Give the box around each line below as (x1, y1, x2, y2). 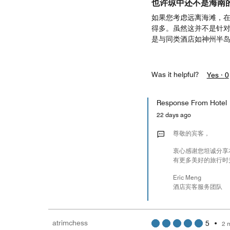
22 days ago (156, 111, 196, 119)
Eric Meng (172, 174, 201, 181)
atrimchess (52, 219, 88, 227)
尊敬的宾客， (172, 129, 210, 137)
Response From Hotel (156, 99, 227, 107)
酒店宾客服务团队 (172, 183, 222, 190)
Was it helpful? (151, 70, 199, 79)
